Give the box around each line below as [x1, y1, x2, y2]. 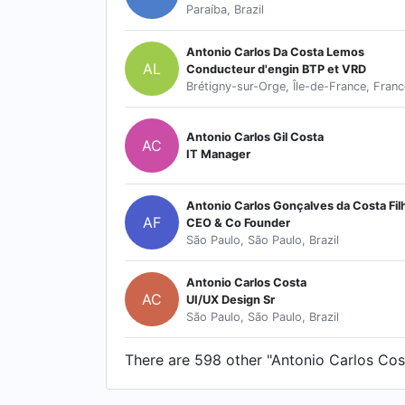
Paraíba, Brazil [186, 2, 264, 16]
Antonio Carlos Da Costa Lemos [186, 44, 364, 59]
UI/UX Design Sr [186, 292, 275, 306]
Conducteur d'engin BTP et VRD [186, 61, 366, 76]
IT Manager [186, 147, 250, 161]
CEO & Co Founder [186, 215, 290, 230]
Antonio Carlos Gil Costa [186, 130, 324, 144]
